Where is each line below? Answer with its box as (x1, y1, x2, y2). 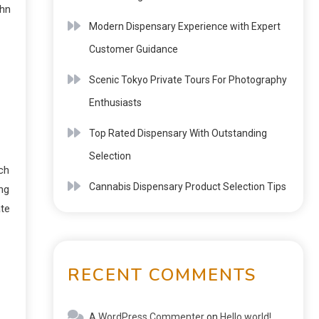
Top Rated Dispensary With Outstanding (89, 127, 267, 139)
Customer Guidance (89, 43, 178, 55)
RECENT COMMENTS (68, 263, 256, 286)
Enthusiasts (89, 97, 142, 108)
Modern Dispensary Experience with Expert (89, 21, 281, 32)
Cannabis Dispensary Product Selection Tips (89, 181, 286, 192)
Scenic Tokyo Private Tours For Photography (89, 74, 287, 85)
